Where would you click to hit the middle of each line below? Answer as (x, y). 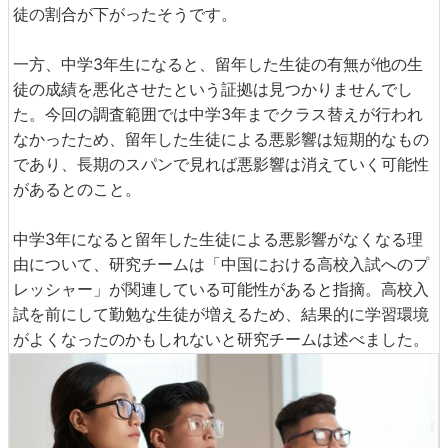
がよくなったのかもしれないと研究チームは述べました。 (221, 338)
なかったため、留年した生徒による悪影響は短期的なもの (221, 138)
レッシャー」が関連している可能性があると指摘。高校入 (221, 288)
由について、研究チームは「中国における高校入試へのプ (221, 263)
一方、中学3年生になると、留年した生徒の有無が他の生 (218, 63)
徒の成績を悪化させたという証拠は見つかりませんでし (213, 88)
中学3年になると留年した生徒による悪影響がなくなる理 (218, 238)
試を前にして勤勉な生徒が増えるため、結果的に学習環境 (221, 313)
